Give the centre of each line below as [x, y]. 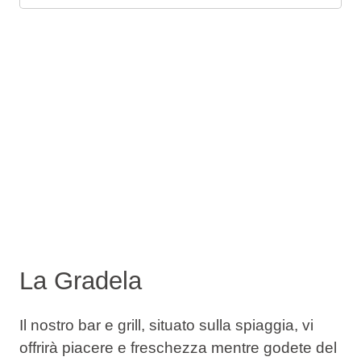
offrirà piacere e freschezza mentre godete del [178, 347]
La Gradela [80, 280]
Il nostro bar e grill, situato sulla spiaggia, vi [166, 325]
